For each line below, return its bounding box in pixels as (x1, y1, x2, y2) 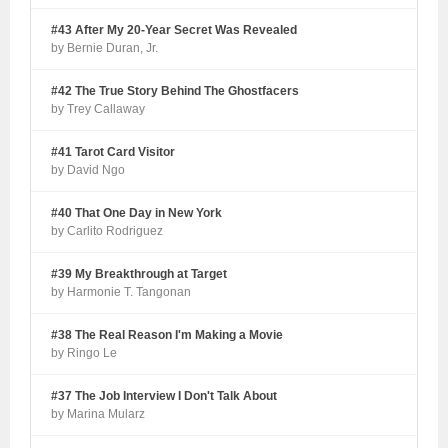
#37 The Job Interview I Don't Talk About (51, 388, 278, 403)
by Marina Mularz (51, 406, 146, 421)
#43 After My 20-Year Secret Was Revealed (51, 22, 298, 37)
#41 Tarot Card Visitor (51, 144, 176, 159)
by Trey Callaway (51, 101, 146, 116)
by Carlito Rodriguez (51, 223, 164, 238)
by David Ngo (51, 162, 126, 177)
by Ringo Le (51, 345, 118, 360)
